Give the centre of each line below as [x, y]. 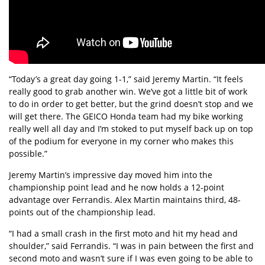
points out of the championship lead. [82, 212]
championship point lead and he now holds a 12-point [117, 188]
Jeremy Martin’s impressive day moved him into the [111, 175]
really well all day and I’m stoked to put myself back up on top [131, 129]
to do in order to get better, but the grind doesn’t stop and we [131, 104]
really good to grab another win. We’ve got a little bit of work [128, 92]
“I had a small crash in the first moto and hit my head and [123, 234]
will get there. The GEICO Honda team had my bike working [126, 117]
